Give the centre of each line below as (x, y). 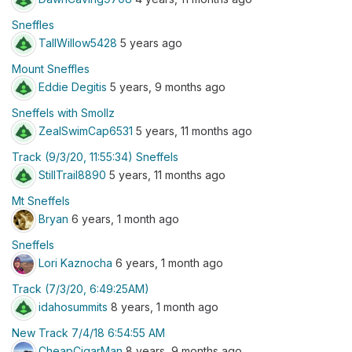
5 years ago (150, 42)
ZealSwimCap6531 (86, 130)
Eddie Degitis (73, 86)
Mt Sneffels (41, 201)
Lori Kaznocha (75, 262)
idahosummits (73, 306)
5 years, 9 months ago (166, 86)
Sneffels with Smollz (63, 113)
